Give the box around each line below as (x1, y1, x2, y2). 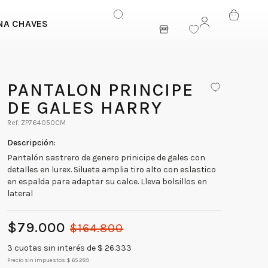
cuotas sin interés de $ (14, 242, 103, 253)
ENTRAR (202, 18, 233, 29)
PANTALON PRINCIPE (7, 78, 19, 100)
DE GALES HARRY (7, 96, 163, 118)
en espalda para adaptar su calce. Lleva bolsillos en (7, 176, 208, 187)
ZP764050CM (21, 118, 66, 127)
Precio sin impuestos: (7, 256, 67, 264)
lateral (7, 188, 33, 199)
